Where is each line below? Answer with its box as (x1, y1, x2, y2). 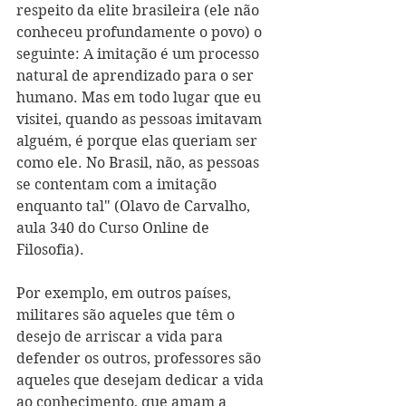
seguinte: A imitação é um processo (16, 45, 263, 63)
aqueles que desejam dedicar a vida (16, 372, 267, 389)
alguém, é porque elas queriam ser (16, 132, 261, 150)
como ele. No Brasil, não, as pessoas (16, 154, 263, 171)
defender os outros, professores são (16, 350, 265, 367)
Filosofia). (16, 241, 84, 258)
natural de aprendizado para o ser (16, 67, 257, 84)
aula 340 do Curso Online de (16, 219, 213, 237)
